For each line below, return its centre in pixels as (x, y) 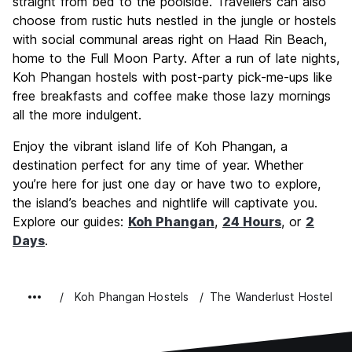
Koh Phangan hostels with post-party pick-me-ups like (172, 77)
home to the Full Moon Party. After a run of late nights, (176, 59)
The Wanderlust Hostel (271, 297)
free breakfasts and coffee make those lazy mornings (172, 96)
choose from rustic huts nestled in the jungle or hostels (174, 21)
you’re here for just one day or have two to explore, (167, 184)
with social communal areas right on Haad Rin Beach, (170, 40)
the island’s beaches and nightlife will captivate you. (165, 203)
